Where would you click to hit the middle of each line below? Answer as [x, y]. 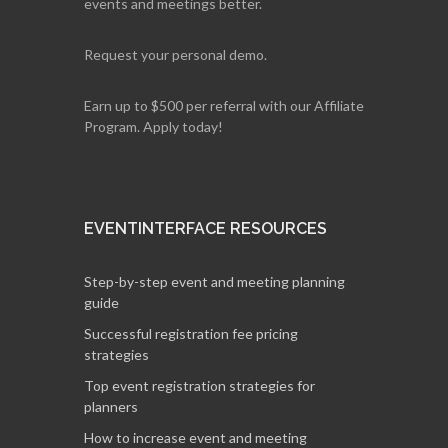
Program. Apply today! [153, 126]
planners [111, 406]
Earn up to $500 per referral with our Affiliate [224, 105]
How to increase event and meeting [195, 437]
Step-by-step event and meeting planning [214, 281]
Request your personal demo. [175, 54]
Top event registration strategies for [199, 385]
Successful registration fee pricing [191, 333]
